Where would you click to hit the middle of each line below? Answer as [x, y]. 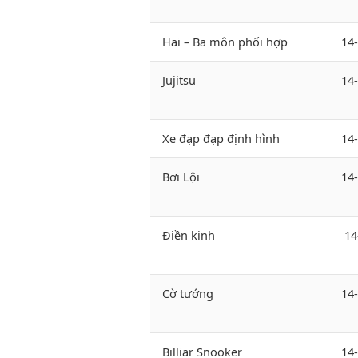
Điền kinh [189, 235]
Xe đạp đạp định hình [221, 139]
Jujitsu [179, 80]
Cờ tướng [188, 294]
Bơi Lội [181, 177]
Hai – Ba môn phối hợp [225, 42]
